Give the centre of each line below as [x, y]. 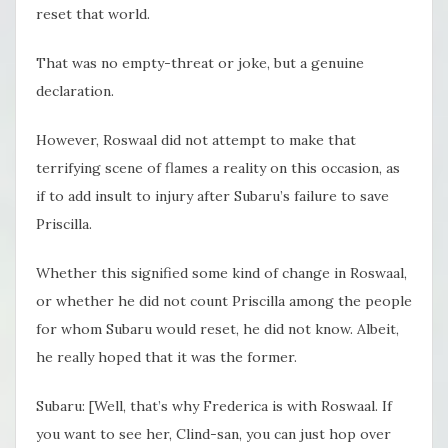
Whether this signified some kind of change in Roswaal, [221, 273]
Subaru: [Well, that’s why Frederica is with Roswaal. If [214, 406]
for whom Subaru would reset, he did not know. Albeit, [217, 329]
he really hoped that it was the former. [166, 357]
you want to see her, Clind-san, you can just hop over [213, 434]
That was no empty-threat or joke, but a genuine [200, 63]
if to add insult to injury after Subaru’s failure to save [212, 196]
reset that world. [93, 14]
